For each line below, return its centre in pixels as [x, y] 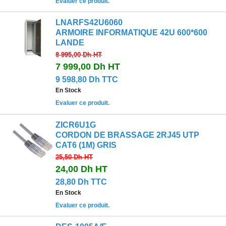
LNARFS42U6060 [89, 23]
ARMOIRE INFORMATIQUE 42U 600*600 [131, 33]
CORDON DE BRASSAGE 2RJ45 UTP [127, 135]
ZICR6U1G [76, 125]
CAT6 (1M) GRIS [86, 145]
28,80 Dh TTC [81, 182]
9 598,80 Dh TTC [87, 80]
